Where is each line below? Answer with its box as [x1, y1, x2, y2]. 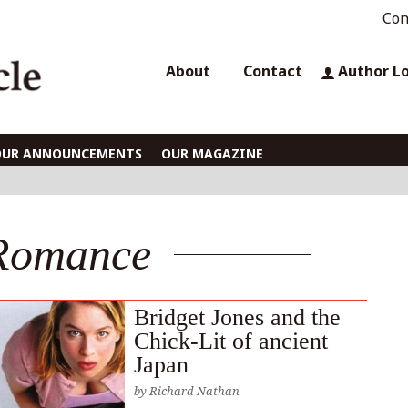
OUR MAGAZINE [160, 144, 263, 162]
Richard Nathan [149, 382, 240, 399]
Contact [243, 61, 303, 81]
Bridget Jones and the [134, 304, 342, 331]
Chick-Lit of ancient [134, 328, 329, 355]
